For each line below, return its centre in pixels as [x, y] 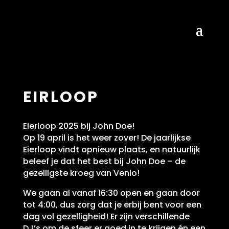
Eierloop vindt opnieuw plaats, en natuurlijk [111, 150]
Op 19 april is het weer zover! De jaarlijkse [107, 138]
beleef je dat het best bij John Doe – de [104, 161]
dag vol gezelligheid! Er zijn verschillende [106, 216]
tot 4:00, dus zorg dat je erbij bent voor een [112, 205]
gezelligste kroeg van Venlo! [81, 173]
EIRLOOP [61, 97]
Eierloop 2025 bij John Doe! [78, 126]
